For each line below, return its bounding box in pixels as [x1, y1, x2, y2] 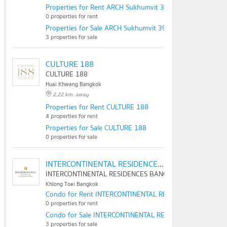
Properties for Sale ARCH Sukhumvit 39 [46, 22, 166, 33]
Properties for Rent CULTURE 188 [46, 101, 148, 112]
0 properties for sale [46, 132, 97, 141]
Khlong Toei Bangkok [46, 179, 98, 188]
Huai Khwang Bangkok [46, 80, 101, 89]
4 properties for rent [46, 111, 98, 121]
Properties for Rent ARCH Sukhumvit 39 [46, 2, 168, 13]
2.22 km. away [53, 90, 89, 99]
